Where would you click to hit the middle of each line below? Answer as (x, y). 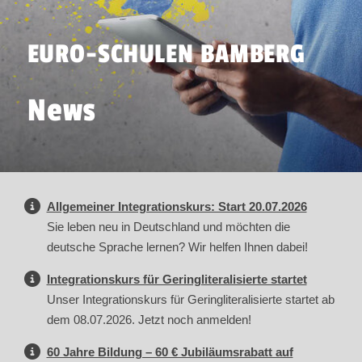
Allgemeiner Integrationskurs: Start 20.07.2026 (177, 207)
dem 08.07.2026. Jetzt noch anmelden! (149, 320)
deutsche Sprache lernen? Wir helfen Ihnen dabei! (177, 247)
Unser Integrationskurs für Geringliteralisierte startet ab (190, 300)
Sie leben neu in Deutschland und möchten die (168, 227)
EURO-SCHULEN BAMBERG (166, 54)
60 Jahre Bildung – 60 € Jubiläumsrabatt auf (170, 352)
